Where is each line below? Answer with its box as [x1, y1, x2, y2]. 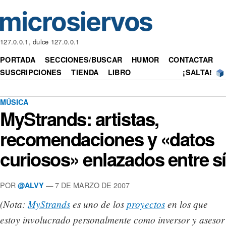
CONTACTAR [168, 54, 213, 65]
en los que [165, 197, 208, 211]
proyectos [127, 197, 165, 211]
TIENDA [71, 67, 99, 78]
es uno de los [70, 197, 127, 211]
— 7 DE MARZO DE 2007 [44, 179, 130, 190]
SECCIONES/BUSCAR [44, 54, 123, 65]
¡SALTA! [183, 67, 212, 78]
